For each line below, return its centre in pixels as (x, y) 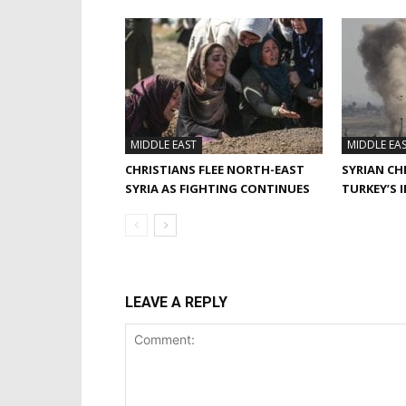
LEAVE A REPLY (176, 302)
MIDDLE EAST (164, 145)
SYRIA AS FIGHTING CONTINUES (217, 188)
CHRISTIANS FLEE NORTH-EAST (215, 169)
